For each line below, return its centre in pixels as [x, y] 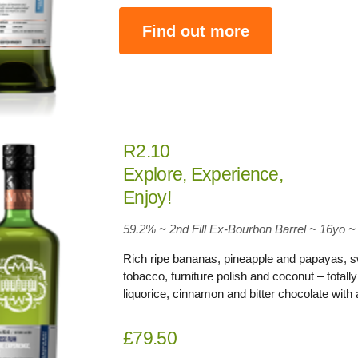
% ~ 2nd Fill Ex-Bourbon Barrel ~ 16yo [246, 229]
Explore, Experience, [203, 175]
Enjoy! [147, 198]
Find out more [196, 31]
